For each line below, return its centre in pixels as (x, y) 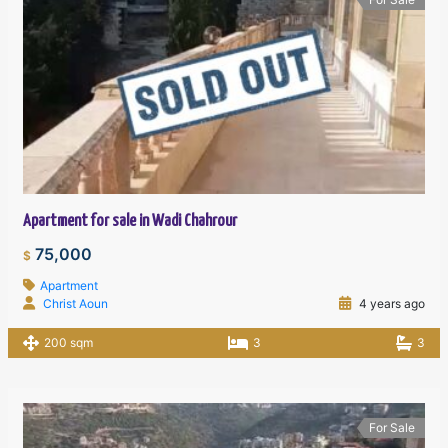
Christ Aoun (76, 304)
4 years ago (390, 304)
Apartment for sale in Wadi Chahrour (130, 222)
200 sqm (69, 343)
